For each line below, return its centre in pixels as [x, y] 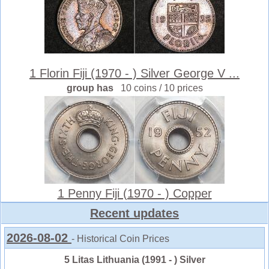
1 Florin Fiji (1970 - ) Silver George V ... [134, 73]
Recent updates [134, 213]
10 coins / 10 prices [162, 88]
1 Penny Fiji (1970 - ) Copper [134, 193]
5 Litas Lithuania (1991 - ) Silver [134, 259]
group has [93, 88]
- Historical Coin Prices [120, 238]
